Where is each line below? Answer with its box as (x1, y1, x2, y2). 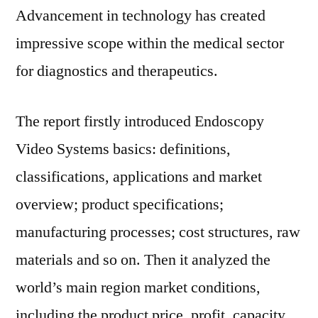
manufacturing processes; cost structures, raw (16, 222, 300, 242)
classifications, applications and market (16, 167, 262, 187)
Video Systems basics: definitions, (16, 139, 231, 159)
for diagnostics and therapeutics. (16, 61, 218, 81)
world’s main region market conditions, (16, 278, 261, 297)
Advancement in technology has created (16, 6, 265, 26)
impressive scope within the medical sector (16, 33, 284, 53)
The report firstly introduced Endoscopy (16, 111, 264, 131)
